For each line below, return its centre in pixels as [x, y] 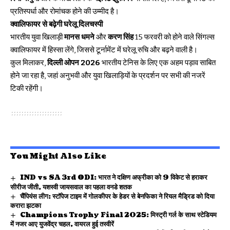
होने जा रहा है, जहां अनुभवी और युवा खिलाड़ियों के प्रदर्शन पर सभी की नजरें [108, 76]
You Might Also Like [58, 157]
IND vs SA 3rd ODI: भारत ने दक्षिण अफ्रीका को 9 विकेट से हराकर [113, 178]
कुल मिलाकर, [29, 63]
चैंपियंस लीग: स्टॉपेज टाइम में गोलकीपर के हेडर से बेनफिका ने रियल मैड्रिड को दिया [117, 196]
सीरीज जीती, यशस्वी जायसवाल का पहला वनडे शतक [71, 187]
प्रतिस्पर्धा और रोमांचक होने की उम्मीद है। [65, 12]
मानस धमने [79, 37]
